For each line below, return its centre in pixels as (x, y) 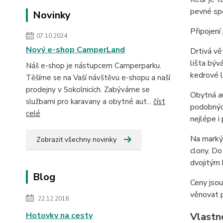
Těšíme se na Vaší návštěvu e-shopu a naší (98, 78)
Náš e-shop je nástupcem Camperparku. (94, 66)
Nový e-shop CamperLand (75, 50)
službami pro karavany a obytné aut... (90, 102)
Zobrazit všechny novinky (76, 140)
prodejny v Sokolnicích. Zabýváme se (88, 90)
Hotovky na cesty (59, 216)
